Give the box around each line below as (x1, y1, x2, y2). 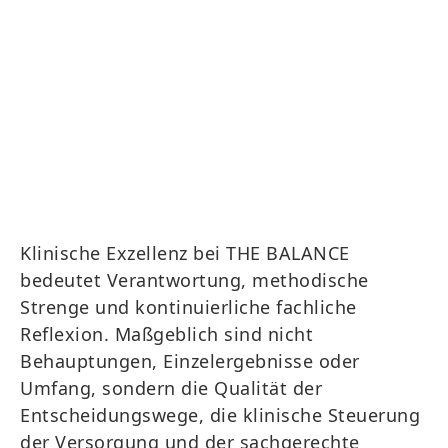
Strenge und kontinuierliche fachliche (20, 295, 357, 319)
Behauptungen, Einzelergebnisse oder (20, 349, 360, 373)
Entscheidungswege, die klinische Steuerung (20, 403, 420, 427)
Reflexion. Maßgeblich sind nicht (20, 322, 313, 346)
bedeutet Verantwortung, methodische (20, 268, 369, 292)
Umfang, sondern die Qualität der (20, 376, 322, 400)
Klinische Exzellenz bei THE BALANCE (20, 241, 350, 265)
